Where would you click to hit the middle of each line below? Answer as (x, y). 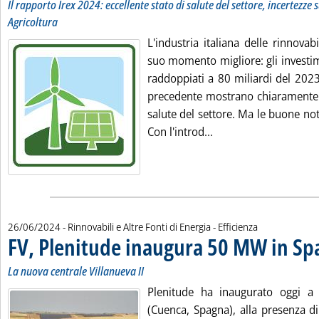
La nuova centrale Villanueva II (76, 271)
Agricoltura (33, 22)
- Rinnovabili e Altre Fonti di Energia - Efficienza (160, 227)
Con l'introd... (180, 132)
